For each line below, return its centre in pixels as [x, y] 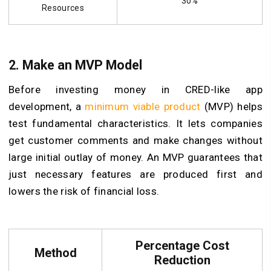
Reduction [182, 260]
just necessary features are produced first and [135, 174]
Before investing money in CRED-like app [135, 89]
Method [55, 253]
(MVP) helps [231, 106]
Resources [63, 8]
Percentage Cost [182, 245]
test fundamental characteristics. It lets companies [135, 123]
